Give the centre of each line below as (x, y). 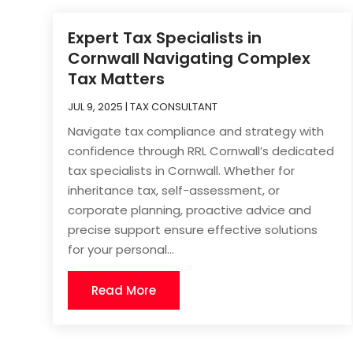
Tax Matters (117, 79)
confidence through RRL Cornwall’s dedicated (201, 151)
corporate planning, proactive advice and (190, 210)
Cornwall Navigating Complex (190, 59)
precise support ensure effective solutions (193, 230)
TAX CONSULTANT (174, 107)
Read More (124, 291)
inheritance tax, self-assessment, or (174, 191)
